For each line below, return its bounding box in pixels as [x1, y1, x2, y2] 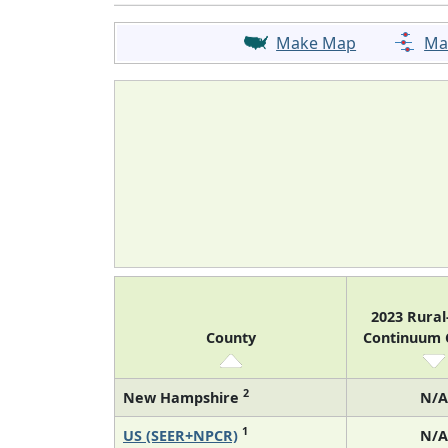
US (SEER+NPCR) [123, 425, 238, 445]
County [205, 327, 256, 347]
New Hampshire [123, 387, 243, 407]
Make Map [276, 31, 357, 54]
